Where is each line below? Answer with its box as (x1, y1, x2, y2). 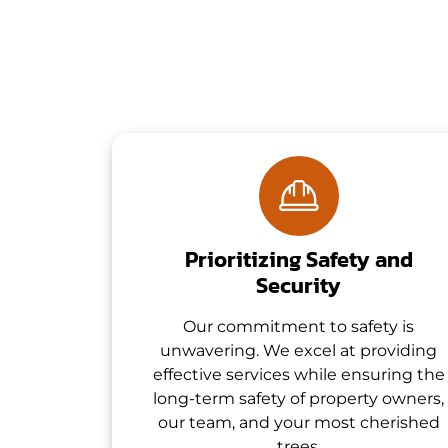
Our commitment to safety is (183, 316, 415, 336)
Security (256, 268, 342, 302)
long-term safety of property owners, (153, 388, 445, 408)
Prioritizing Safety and (184, 242, 413, 276)
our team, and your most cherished (157, 412, 440, 432)
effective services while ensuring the (152, 364, 445, 384)
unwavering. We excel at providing (160, 340, 438, 360)
